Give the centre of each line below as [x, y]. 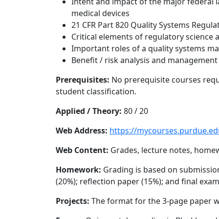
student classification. [96, 91]
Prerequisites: [83, 79]
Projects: [73, 201]
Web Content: [82, 150]
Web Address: [82, 130]
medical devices [100, 13]
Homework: [78, 169]
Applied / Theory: [89, 111]
